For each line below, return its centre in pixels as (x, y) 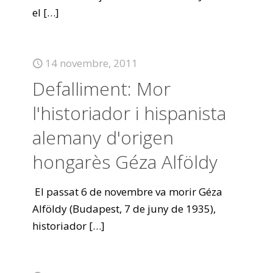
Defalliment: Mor (101, 89)
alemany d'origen (103, 137)
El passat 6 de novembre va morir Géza (127, 192)
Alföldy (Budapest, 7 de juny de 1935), (124, 209)
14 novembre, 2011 (91, 63)
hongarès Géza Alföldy (125, 162)
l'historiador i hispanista (129, 113)
